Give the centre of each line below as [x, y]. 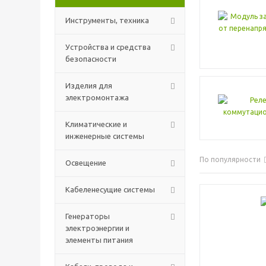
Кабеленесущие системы [110, 189]
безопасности [91, 59]
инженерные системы [105, 136]
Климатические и [96, 124]
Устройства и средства [108, 47]
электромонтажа [97, 97]
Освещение [86, 163]
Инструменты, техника [107, 20]
